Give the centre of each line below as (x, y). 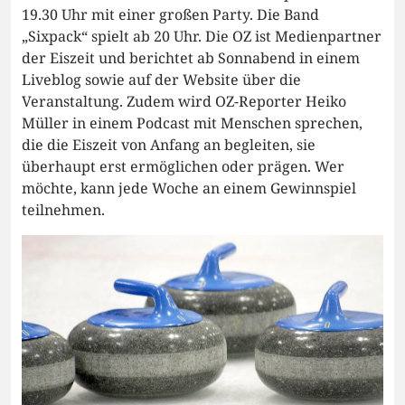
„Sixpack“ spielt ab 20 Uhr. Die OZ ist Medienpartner (202, 37)
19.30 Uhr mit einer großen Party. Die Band (170, 15)
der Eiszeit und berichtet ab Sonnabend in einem (191, 58)
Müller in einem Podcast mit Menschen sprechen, (192, 123)
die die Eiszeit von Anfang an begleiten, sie (169, 145)
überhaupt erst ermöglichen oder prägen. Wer (183, 167)
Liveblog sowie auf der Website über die (161, 80)
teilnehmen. (63, 210)
